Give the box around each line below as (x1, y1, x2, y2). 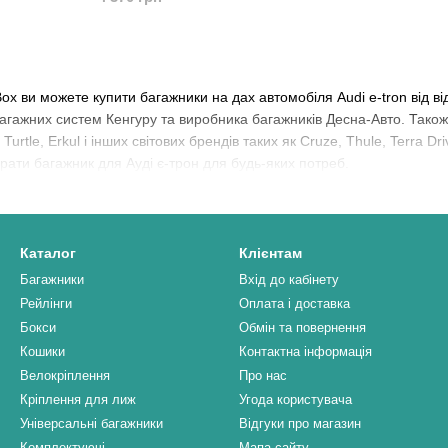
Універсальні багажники (20, 416, 163, 432)
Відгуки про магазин (239, 416, 361, 432)
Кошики (20, 344, 65, 360)
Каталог (20, 245, 76, 262)
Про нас (239, 368, 287, 384)
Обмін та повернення (239, 320, 366, 336)
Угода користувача (239, 392, 352, 408)
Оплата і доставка (239, 296, 350, 312)
